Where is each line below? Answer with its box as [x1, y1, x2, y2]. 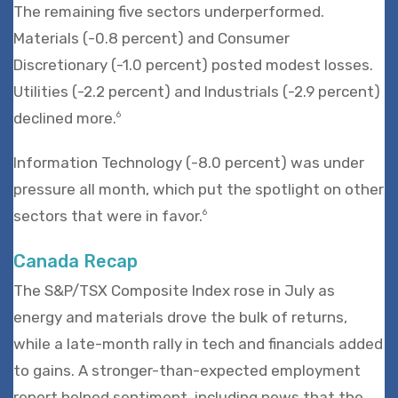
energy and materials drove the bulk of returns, [13, 307, 347, 326]
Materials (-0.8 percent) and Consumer [13, 28, 290, 47]
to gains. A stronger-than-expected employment [13, 361, 361, 379]
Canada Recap [13, 250, 138, 272]
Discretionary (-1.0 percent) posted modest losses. [13, 55, 373, 74]
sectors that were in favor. [13, 206, 203, 225]
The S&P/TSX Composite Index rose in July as [13, 281, 335, 299]
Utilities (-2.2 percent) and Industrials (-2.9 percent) [13, 82, 380, 100]
